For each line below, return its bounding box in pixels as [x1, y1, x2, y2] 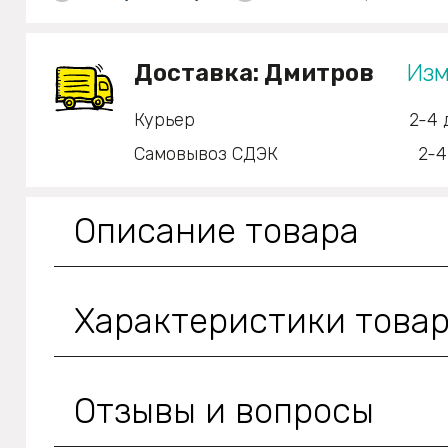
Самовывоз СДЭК [134, 142, 278, 165]
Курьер [134, 108, 195, 131]
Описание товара [74, 209, 359, 252]
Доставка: [134, 58, 264, 87]
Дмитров [264, 58, 374, 87]
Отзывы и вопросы [74, 389, 374, 432]
